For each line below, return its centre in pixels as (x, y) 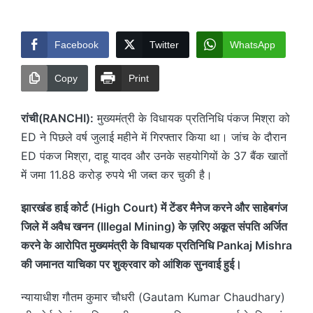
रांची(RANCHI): (57, 118)
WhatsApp (253, 44)
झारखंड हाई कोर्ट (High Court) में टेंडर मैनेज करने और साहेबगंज (154, 207)
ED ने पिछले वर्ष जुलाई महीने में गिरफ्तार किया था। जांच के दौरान (154, 137)
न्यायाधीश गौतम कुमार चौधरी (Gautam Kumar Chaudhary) (153, 297)
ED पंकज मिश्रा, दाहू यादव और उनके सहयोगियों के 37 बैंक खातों (154, 155)
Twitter (164, 44)
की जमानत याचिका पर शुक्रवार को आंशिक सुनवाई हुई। (131, 264)
